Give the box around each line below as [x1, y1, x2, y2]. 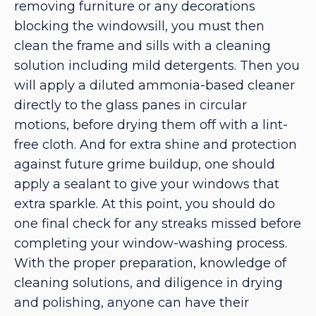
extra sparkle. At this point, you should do [14, 196, 275, 212]
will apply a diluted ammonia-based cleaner [14, 78, 295, 94]
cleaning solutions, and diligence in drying [14, 275, 283, 291]
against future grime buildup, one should [14, 157, 275, 173]
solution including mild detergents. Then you [14, 58, 300, 74]
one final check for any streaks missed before [14, 216, 301, 232]
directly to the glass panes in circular [14, 97, 247, 114]
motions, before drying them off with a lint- [14, 117, 288, 133]
